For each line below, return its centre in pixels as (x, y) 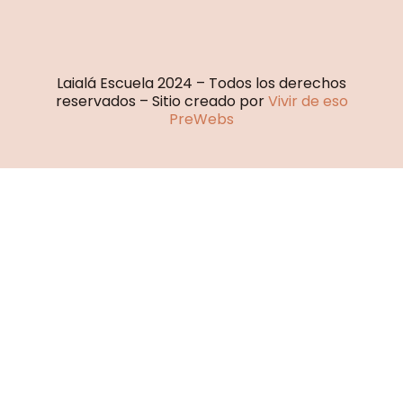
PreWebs (201, 120)
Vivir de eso (308, 102)
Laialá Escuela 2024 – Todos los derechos (201, 84)
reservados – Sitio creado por (161, 102)
